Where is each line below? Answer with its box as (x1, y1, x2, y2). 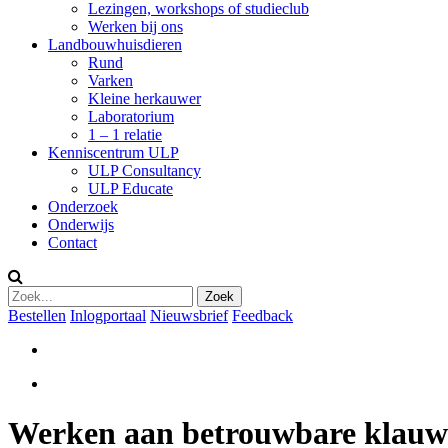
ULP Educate (88, 180, 173, 198)
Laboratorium (88, 108, 174, 126)
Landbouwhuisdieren (48, 36, 182, 54)
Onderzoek (48, 198, 118, 216)
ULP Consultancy (88, 162, 201, 180)
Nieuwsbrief (150, 307, 228, 325)
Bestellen (8, 307, 66, 325)
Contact (48, 234, 97, 252)
